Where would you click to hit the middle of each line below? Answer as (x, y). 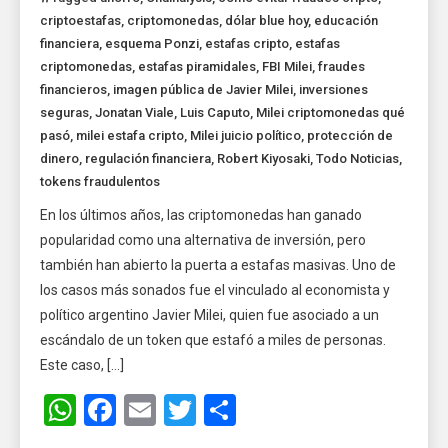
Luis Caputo (215, 113)
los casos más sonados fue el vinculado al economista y (215, 290)
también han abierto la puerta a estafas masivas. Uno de (218, 265)
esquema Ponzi (152, 44)
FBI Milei (287, 67)
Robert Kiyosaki (264, 159)
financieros (74, 90)
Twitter (245, 410)
